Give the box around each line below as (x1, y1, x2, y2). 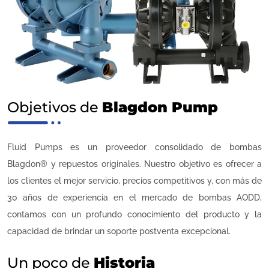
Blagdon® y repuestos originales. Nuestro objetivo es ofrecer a (7, 159, 262, 169)
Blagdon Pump (102, 98, 218, 116)
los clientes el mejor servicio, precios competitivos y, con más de (7, 175, 262, 186)
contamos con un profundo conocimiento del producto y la (7, 209, 262, 219)
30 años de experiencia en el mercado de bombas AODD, (7, 192, 262, 202)
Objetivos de (7, 98, 102, 116)
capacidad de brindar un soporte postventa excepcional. (7, 226, 231, 236)
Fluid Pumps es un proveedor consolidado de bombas (7, 142, 262, 152)
